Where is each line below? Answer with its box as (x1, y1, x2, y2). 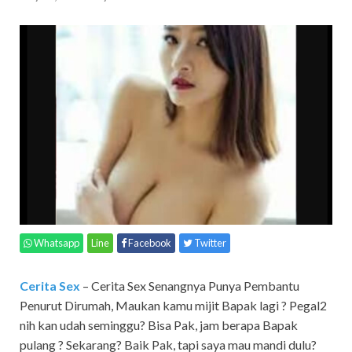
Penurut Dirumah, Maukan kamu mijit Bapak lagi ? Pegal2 (20, 297, 327, 313)
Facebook (126, 236, 171, 249)
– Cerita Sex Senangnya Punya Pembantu (82, 277, 299, 293)
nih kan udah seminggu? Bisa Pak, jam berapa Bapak (20, 317, 298, 332)
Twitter (192, 236, 226, 249)
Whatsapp (34, 236, 79, 249)
